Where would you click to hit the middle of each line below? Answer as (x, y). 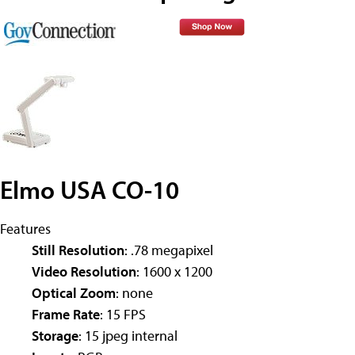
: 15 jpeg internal (128, 335)
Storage (55, 335)
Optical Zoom (74, 292)
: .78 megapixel (169, 250)
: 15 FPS (123, 314)
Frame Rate (66, 314)
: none (134, 292)
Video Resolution (84, 271)
